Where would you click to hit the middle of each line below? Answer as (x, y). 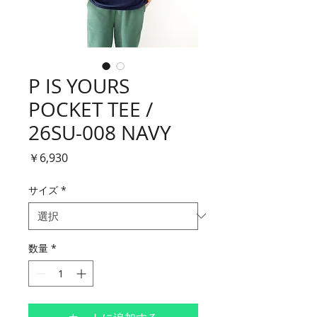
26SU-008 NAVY (100, 132)
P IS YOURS (79, 86)
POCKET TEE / (91, 109)
